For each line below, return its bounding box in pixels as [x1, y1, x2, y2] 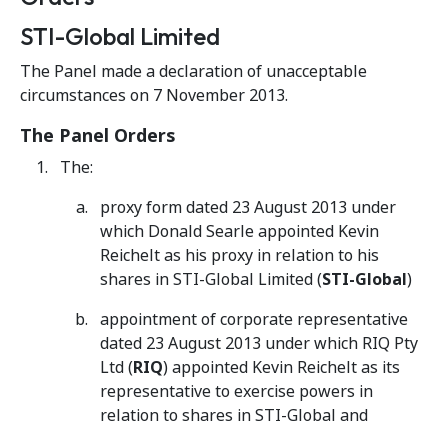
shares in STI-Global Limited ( [100, 268, 322, 291]
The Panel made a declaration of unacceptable [20, 60, 367, 83]
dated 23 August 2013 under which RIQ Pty [100, 332, 418, 355]
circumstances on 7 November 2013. [20, 84, 288, 107]
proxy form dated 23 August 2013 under [100, 196, 396, 219]
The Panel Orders [20, 123, 175, 149]
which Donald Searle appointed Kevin [100, 220, 379, 243]
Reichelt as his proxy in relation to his [100, 244, 379, 267]
